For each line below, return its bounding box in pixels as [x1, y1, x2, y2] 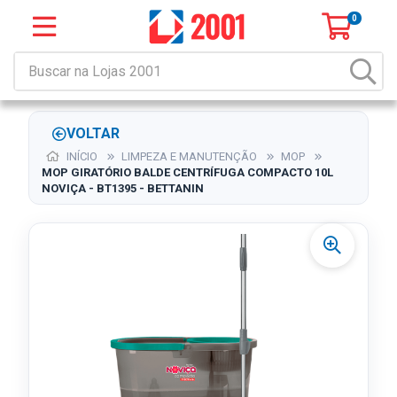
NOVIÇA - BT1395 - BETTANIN [42, 182, 204, 195]
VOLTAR [66, 125, 120, 142]
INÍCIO [64, 150, 97, 163]
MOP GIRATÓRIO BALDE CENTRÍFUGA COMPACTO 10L [42, 166, 333, 179]
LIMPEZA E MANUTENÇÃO [121, 150, 257, 163]
